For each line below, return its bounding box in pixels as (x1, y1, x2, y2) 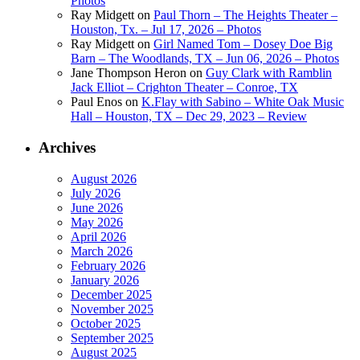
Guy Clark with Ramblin (206, 66, 332, 80)
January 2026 (71, 272, 139, 287)
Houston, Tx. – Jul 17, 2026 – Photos (71, 22, 261, 37)
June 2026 (71, 200, 123, 215)
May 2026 (71, 215, 123, 229)
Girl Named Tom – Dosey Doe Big (153, 37, 333, 51)
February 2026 (71, 258, 145, 272)
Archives (39, 138, 96, 156)
